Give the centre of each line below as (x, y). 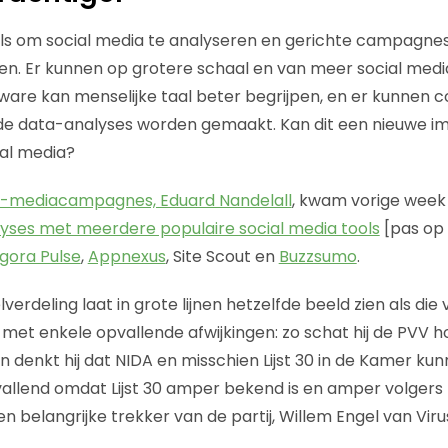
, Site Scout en (222, 256)
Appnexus (126, 256)
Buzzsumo (317, 256)
